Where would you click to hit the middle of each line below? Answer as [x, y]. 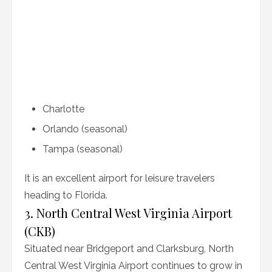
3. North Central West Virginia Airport [128, 213]
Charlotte [63, 109]
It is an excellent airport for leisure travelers [120, 178]
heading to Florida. [66, 195]
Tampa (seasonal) [83, 149]
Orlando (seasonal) [85, 129]
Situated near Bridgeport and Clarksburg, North [129, 249]
